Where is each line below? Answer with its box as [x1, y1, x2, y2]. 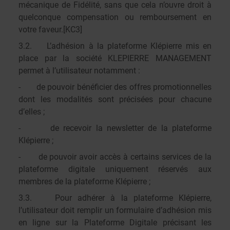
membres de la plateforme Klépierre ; [18, 177, 150, 186]
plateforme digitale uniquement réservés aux [18, 164, 212, 174]
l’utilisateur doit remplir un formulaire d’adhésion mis [18, 205, 212, 215]
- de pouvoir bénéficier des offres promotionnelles [18, 82, 212, 92]
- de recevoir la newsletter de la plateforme [18, 123, 212, 133]
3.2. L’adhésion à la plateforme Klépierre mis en [18, 41, 212, 51]
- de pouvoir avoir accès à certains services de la [18, 152, 212, 162]
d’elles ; [18, 107, 45, 117]
